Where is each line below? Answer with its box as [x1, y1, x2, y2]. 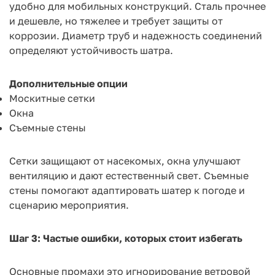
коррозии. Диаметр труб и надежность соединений [9, 29, 262, 42]
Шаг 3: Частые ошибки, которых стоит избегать [9, 231, 242, 244]
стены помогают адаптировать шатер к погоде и [9, 184, 245, 196]
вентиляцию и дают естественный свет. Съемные [9, 169, 249, 182]
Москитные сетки [9, 91, 95, 104]
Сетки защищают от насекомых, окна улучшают [9, 154, 241, 167]
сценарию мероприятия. [9, 198, 129, 211]
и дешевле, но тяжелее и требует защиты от [9, 14, 223, 27]
